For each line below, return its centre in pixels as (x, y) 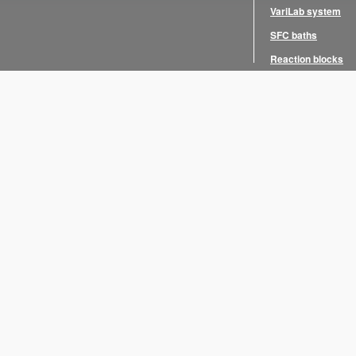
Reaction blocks (307, 59)
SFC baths (294, 35)
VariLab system (306, 11)
